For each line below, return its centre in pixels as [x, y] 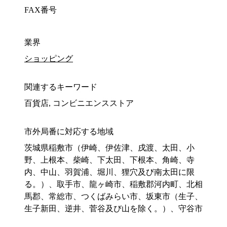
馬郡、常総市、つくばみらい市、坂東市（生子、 [113, 197]
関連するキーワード [61, 87]
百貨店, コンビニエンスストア [79, 103]
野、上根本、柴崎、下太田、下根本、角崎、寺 [109, 160]
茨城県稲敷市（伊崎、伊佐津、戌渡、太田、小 [109, 148]
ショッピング [49, 59]
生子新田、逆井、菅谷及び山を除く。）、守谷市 [113, 209]
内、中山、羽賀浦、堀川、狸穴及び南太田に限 [109, 172]
